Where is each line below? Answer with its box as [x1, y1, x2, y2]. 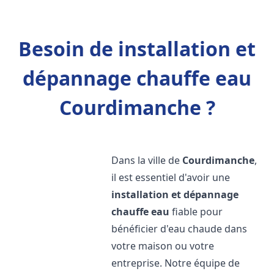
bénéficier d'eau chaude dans [111, 222, 248, 235]
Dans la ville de [111, 154, 183, 167]
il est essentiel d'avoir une [111, 171, 231, 184]
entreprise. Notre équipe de [111, 256, 240, 270]
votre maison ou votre [111, 239, 215, 253]
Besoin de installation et [18, 35, 256, 62]
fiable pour [169, 205, 223, 218]
